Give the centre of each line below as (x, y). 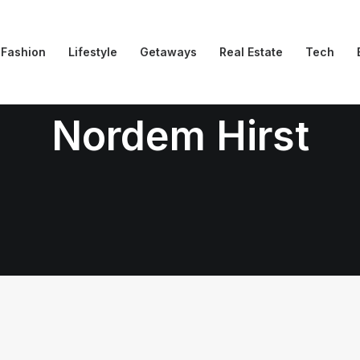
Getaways (168, 52)
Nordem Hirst (180, 136)
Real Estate (251, 52)
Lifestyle (93, 52)
